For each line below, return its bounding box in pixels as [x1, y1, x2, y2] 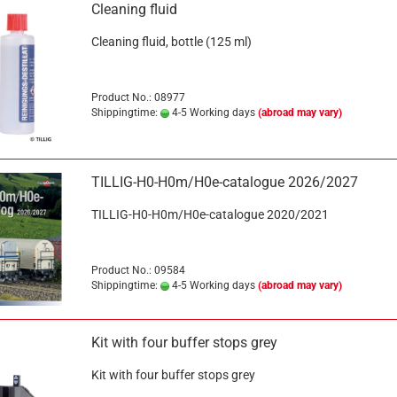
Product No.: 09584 [90, 264, 185, 276]
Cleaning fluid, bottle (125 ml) [90, 35, 252, 49]
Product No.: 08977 [90, 91, 185, 104]
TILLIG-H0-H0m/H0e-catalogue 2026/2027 [90, 174, 358, 191]
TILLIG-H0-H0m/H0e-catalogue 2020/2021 [90, 207, 329, 222]
